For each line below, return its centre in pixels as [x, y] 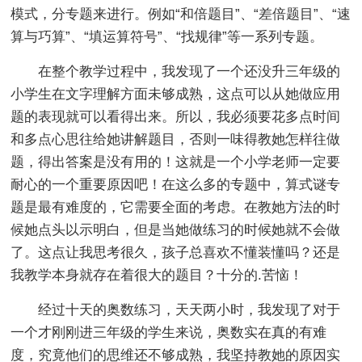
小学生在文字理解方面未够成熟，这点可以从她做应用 [176, 94]
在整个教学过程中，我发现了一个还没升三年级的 [176, 72]
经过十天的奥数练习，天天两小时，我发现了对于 [176, 310]
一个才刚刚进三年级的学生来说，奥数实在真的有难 [169, 333]
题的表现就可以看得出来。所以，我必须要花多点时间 [176, 117]
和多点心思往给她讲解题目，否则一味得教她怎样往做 [176, 139]
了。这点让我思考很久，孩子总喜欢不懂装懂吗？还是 [176, 253]
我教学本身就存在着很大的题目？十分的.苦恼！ [157, 275]
